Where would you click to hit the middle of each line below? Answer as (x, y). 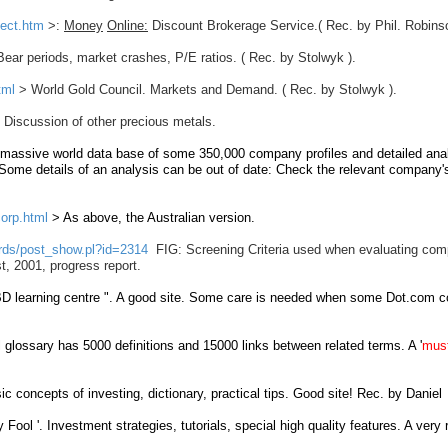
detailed (399, 153)
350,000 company (250, 153)
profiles (327, 153)
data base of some (143, 153)
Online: (127, 25)
